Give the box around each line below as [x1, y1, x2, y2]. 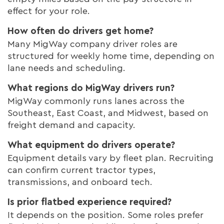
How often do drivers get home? [7, 26, 153, 36]
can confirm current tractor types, [7, 165, 155, 174]
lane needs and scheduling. [7, 63, 125, 72]
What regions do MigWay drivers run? [7, 83, 174, 93]
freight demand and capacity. [7, 120, 135, 129]
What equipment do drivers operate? [7, 140, 175, 150]
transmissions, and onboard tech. [7, 177, 152, 186]
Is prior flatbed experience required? [7, 197, 171, 207]
